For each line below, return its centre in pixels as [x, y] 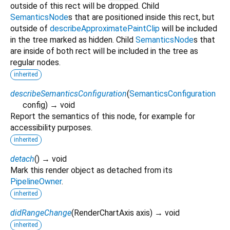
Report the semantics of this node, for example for [103, 116]
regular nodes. [35, 62]
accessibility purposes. [51, 127]
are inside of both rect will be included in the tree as [104, 51]
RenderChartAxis [104, 213]
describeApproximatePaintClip [105, 28]
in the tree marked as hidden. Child [73, 40]
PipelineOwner [36, 181]
